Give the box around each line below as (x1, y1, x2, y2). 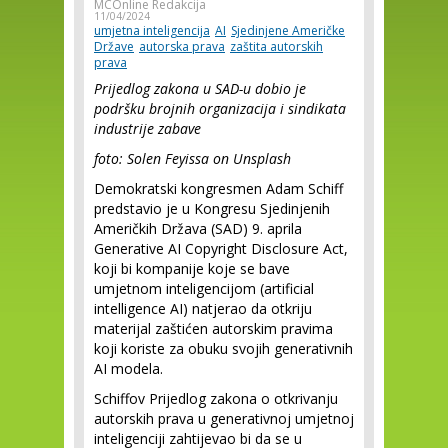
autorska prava (139, 38, 225, 55)
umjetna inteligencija (94, 22, 210, 39)
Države (94, 38, 134, 55)
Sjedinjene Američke (231, 22, 345, 39)
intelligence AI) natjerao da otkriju (94, 299, 312, 318)
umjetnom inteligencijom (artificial (94, 279, 314, 298)
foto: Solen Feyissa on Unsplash (94, 149, 291, 168)
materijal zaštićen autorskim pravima (94, 319, 333, 338)
